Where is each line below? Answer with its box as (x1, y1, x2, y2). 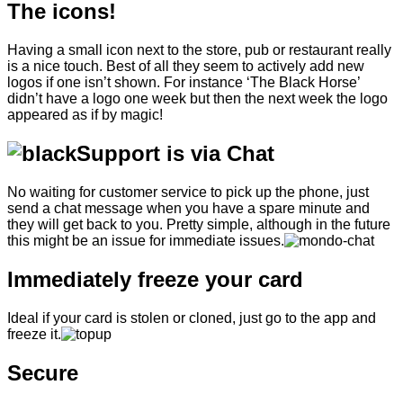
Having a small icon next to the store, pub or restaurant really (7, 42, 391, 58)
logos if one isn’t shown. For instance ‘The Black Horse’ (7, 75, 360, 91)
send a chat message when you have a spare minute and (7, 201, 370, 217)
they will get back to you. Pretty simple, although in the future (7, 217, 390, 233)
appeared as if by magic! (7, 107, 163, 123)
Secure (7, 360, 78, 385)
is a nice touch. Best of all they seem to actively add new (7, 58, 364, 75)
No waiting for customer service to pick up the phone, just (7, 184, 369, 201)
